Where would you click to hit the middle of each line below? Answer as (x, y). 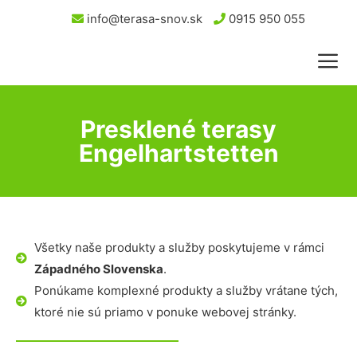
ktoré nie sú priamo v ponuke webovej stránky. (165, 312)
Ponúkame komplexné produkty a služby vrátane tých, (186, 290)
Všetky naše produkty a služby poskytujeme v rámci (179, 247)
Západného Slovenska (98, 269)
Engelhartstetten (178, 153)
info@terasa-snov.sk (143, 19)
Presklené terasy (178, 129)
